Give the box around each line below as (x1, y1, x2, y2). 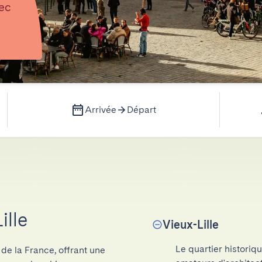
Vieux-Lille (163, 218, 219, 232)
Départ (126, 104, 156, 115)
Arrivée (84, 104, 116, 115)
